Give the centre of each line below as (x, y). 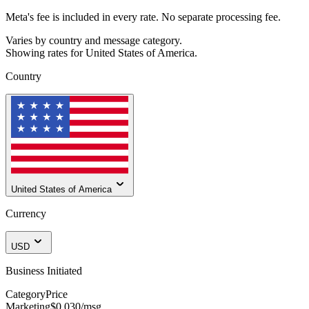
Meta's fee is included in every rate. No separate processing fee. (143, 17)
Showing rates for (44, 52)
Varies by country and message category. (94, 40)
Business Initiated (44, 271)
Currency (26, 214)
